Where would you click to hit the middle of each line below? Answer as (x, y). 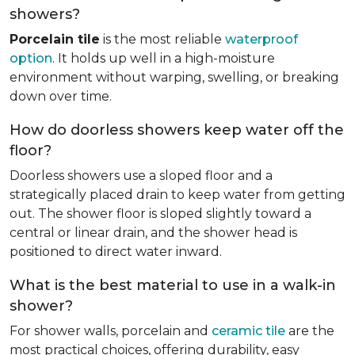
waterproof (261, 39)
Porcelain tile (55, 39)
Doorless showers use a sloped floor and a (141, 176)
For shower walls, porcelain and (111, 331)
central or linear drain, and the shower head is (153, 233)
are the (310, 331)
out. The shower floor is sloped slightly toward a (160, 214)
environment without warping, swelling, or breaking (174, 77)
